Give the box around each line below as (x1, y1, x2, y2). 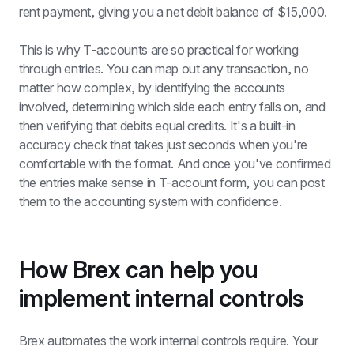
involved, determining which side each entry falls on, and (19, 99, 326, 115)
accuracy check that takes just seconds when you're (19, 137, 307, 153)
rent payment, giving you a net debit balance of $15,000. (19, 4, 328, 20)
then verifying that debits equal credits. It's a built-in (19, 118, 296, 134)
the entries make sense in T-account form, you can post (19, 175, 325, 190)
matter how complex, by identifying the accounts (19, 80, 285, 96)
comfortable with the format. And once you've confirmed (19, 156, 331, 171)
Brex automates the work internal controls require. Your (19, 333, 318, 348)
